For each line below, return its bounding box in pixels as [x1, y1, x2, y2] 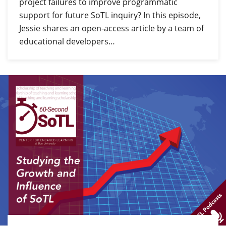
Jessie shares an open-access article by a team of [19, 23, 204, 34]
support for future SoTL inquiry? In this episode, [19, 10, 201, 21]
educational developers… [19, 36, 115, 47]
